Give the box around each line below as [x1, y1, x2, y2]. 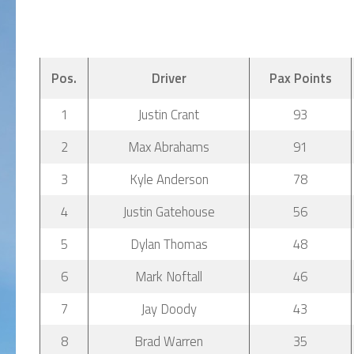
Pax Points [269, 68, 332, 88]
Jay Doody [141, 299, 197, 319]
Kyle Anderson [129, 169, 209, 190]
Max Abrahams [128, 137, 209, 157]
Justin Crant [138, 104, 199, 125]
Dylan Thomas [130, 234, 208, 254]
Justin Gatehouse [122, 201, 215, 222]
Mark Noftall [135, 266, 202, 287]
